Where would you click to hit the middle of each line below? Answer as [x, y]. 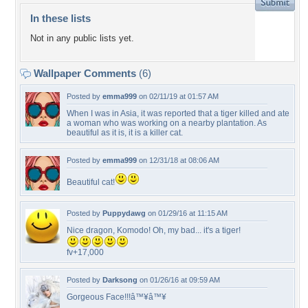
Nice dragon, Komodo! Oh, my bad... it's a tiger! [154, 230]
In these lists [60, 18]
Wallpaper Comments [85, 73]
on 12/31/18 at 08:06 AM [178, 160]
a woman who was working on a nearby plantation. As [167, 123]
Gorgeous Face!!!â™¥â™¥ [117, 297]
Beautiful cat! [91, 182]
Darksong [120, 280]
